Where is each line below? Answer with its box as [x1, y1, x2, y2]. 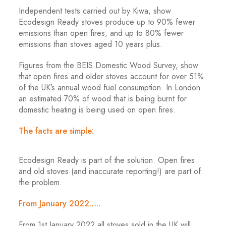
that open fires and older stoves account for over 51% [19, 71, 204, 82]
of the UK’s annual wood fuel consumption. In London [19, 82, 201, 93]
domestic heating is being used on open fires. [19, 104, 176, 116]
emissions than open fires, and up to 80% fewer [19, 27, 184, 39]
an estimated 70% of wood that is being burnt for [19, 93, 187, 104]
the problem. [19, 177, 63, 188]
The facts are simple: [19, 125, 94, 137]
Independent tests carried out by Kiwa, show [19, 5, 172, 17]
